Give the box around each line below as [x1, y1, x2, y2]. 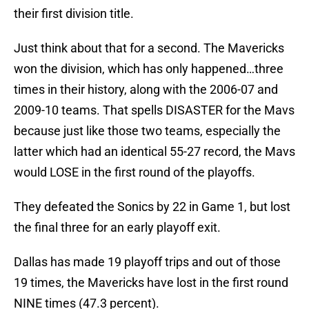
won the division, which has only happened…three [14, 61, 283, 77]
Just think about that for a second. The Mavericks [14, 41, 284, 56]
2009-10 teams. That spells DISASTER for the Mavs [14, 103, 295, 118]
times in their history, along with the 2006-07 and [14, 82, 278, 97]
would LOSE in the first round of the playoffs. [14, 165, 255, 180]
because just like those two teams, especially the [14, 123, 281, 139]
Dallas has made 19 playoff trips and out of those [14, 255, 281, 270]
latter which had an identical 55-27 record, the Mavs [14, 144, 295, 159]
